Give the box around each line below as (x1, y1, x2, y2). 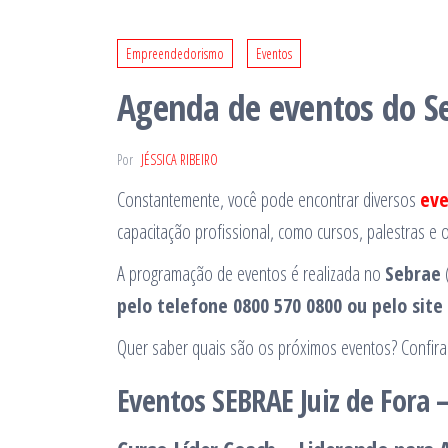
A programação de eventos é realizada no (117, 260, 385, 288)
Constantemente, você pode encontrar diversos (117, 186, 420, 214)
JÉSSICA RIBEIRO (141, 150, 218, 170)
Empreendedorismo (126, 44, 224, 64)
